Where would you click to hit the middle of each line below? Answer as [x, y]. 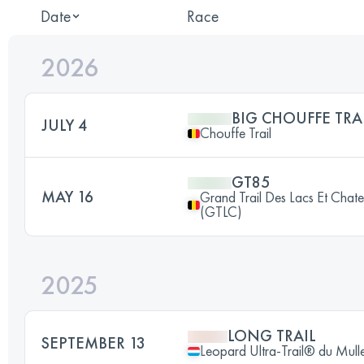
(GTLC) [221, 212]
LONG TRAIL [272, 336]
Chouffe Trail [236, 133]
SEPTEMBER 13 [93, 343]
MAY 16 [67, 197]
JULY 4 [64, 125]
